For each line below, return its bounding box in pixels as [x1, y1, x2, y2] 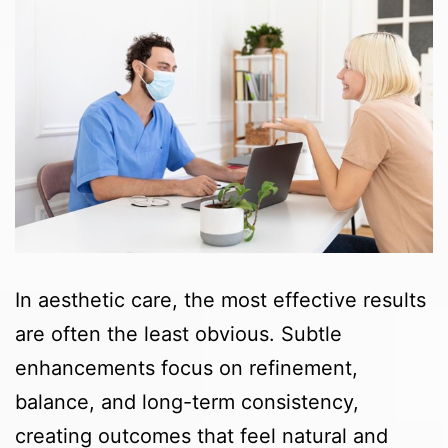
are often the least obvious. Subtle [15, 322, 342, 347]
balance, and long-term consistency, [15, 390, 359, 415]
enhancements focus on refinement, [15, 356, 358, 381]
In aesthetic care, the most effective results [15, 288, 426, 313]
